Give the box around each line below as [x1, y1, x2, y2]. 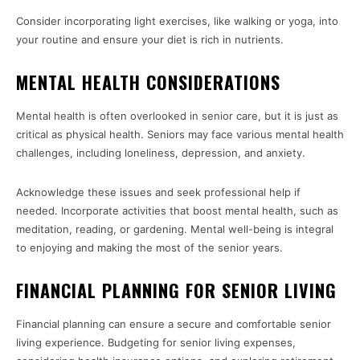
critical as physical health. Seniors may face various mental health [16, 128, 344, 141]
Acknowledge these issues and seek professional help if [16, 186, 301, 198]
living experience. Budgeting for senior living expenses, [16, 336, 296, 349]
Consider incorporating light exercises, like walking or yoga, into [16, 14, 338, 27]
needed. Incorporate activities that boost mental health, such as [16, 204, 338, 217]
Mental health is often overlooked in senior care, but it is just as [16, 109, 338, 122]
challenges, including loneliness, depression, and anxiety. [16, 146, 305, 159]
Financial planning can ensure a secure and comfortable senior [16, 317, 331, 330]
